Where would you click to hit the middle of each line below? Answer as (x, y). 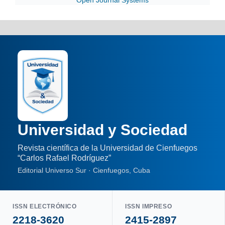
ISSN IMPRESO (149, 207)
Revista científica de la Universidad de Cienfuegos (107, 148)
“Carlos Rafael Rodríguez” (64, 158)
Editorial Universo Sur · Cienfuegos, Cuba (84, 171)
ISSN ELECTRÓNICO (45, 207)
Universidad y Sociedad (102, 130)
